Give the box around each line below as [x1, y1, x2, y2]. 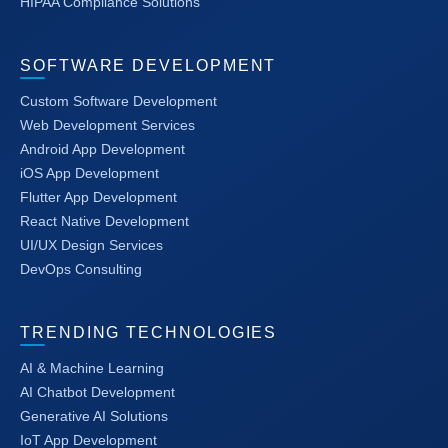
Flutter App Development [20, 189, 177, 206]
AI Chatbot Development [20, 384, 175, 401]
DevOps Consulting [20, 261, 142, 278]
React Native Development [20, 213, 189, 230]
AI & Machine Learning [20, 360, 164, 377]
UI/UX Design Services [20, 237, 163, 254]
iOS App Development [20, 165, 159, 182]
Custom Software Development [20, 93, 217, 110]
